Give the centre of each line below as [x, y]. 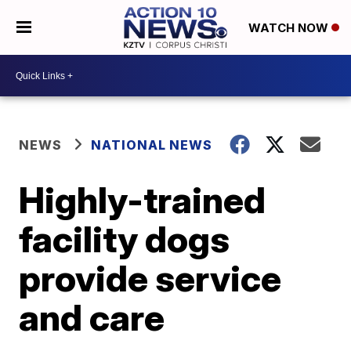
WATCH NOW [289, 28]
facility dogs [125, 239]
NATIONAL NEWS [152, 145]
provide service [150, 278]
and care [92, 317]
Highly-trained [143, 200]
